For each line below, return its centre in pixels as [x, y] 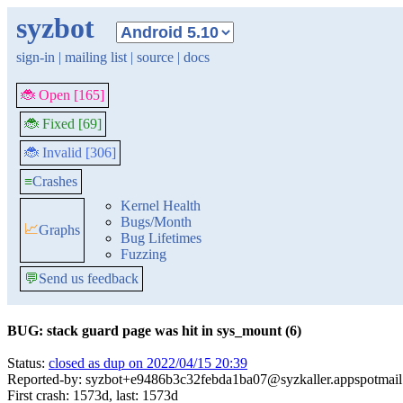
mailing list [96, 57]
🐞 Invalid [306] [70, 152]
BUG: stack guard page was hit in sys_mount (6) [154, 331]
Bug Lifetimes [161, 238]
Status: [28, 363]
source [155, 57]
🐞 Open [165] [63, 95]
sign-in [36, 57]
